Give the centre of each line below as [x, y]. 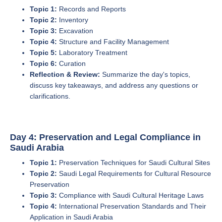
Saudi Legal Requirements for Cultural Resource [134, 173]
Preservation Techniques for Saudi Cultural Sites [134, 163]
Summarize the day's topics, [145, 74]
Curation [71, 63]
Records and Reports [91, 9]
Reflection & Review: [65, 74]
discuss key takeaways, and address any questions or [114, 85]
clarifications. [50, 96]
